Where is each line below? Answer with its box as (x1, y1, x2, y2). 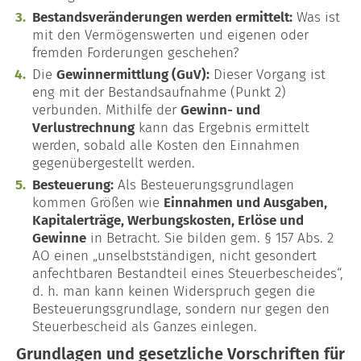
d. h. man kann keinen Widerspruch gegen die (32, 282, 315, 300)
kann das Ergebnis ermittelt (135, 118, 309, 136)
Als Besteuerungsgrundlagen (114, 176, 294, 193)
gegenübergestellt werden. (32, 154, 195, 172)
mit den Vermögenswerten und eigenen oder (32, 26, 309, 44)
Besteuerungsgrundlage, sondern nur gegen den (32, 300, 330, 317)
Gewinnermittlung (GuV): (56, 65, 210, 83)
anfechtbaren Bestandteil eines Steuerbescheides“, (32, 264, 343, 282)
